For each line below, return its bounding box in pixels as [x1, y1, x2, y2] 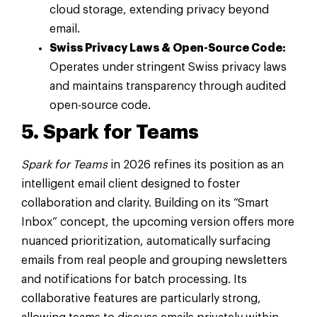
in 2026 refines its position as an [108, 159, 284, 171]
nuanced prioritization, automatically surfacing [21, 236, 270, 248]
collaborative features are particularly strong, [21, 293, 261, 305]
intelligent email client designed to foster [21, 178, 240, 190]
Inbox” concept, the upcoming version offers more [21, 217, 294, 229]
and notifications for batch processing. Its [21, 274, 247, 286]
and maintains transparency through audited [50, 81, 286, 93]
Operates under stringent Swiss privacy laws [50, 62, 287, 74]
